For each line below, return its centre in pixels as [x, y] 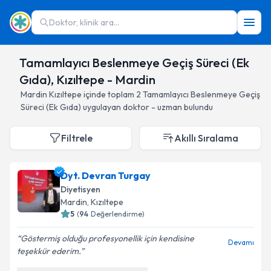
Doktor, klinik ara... [84, 22]
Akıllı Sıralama [206, 138]
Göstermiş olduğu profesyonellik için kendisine [107, 238]
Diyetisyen [80, 189]
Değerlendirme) [118, 214]
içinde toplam [108, 94]
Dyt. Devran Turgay [106, 175]
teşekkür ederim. [49, 251]
